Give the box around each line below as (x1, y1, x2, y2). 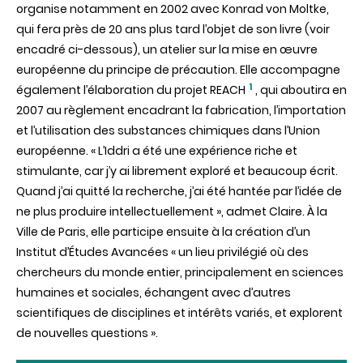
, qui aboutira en (255, 82, 347, 98)
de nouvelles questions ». (16, 325, 158, 341)
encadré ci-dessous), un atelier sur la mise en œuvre (16, 41, 318, 58)
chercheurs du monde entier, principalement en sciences (16, 264, 344, 280)
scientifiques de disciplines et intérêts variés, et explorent (16, 305, 343, 321)
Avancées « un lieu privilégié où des (109, 244, 309, 260)
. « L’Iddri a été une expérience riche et (86, 143, 297, 159)
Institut (16, 244, 59, 260)
